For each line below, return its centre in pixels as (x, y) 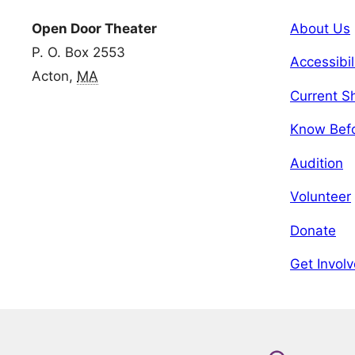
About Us (320, 28)
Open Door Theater (94, 28)
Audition (317, 163)
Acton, (54, 76)
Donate (313, 230)
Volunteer (321, 197)
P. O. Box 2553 (78, 52)
